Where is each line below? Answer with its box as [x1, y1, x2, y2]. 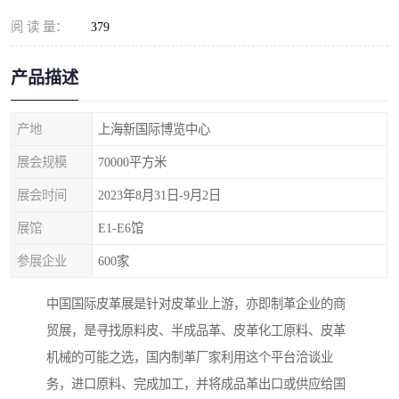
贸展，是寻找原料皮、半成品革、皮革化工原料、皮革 [46, 323, 346, 338]
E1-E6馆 [98, 221, 143, 235]
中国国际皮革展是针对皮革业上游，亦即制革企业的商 [46, 297, 346, 312]
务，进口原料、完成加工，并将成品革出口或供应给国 [46, 377, 346, 392]
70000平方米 [98, 155, 167, 169]
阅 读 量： [11, 20, 68, 34]
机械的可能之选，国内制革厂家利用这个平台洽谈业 [46, 350, 333, 365]
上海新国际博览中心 [98, 122, 210, 136]
